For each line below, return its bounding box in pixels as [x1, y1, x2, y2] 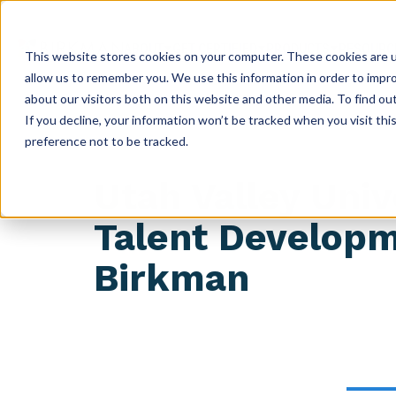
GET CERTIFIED [172, 42, 257, 56]
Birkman [94, 256, 249, 300]
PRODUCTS [266, 42, 330, 56]
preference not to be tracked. [25, 133, 188, 148]
